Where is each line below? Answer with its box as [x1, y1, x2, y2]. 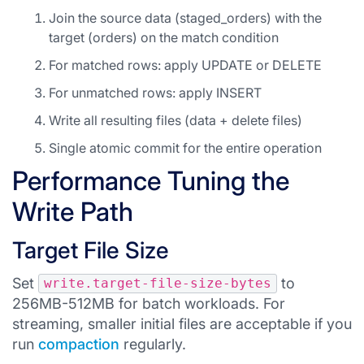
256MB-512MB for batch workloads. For [12, 295, 285, 312]
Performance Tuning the [12, 165, 289, 197]
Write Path [12, 196, 133, 227]
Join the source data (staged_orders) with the [49, 10, 322, 26]
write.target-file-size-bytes [44, 275, 271, 291]
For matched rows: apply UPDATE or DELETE [49, 57, 322, 73]
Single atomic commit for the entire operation [49, 140, 322, 156]
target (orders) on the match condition [49, 29, 279, 45]
